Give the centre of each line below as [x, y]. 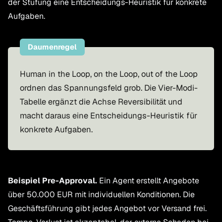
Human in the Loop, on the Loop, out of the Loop [109, 74]
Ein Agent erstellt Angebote [148, 181]
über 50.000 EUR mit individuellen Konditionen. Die [101, 194]
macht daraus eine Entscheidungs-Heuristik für [109, 115]
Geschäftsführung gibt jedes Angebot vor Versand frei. [107, 208]
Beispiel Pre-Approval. [53, 181]
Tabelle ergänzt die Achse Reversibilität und [101, 102]
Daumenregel [52, 47]
